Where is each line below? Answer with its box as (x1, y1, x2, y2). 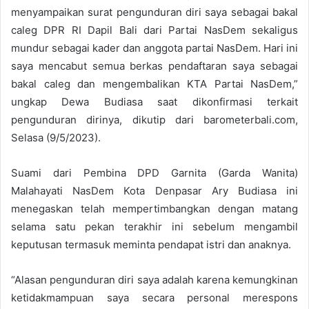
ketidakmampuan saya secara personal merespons (11, 291, 298, 305)
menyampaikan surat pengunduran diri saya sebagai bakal (11, 6, 298, 19)
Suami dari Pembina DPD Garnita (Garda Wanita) (11, 166, 298, 180)
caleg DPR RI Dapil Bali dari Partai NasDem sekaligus (11, 23, 298, 37)
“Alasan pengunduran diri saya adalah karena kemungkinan (11, 273, 298, 287)
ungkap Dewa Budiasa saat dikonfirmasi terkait (11, 95, 298, 109)
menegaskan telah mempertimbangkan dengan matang (11, 202, 298, 216)
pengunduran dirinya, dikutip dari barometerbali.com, (11, 113, 298, 127)
